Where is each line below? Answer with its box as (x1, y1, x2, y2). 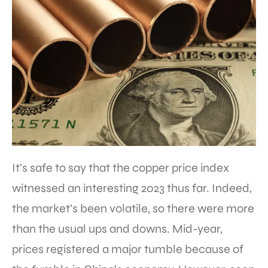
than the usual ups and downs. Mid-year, (12, 221, 223, 237)
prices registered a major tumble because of (12, 242, 243, 257)
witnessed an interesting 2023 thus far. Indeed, (12, 181, 252, 196)
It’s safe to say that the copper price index (12, 160, 229, 176)
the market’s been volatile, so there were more (12, 201, 254, 217)
